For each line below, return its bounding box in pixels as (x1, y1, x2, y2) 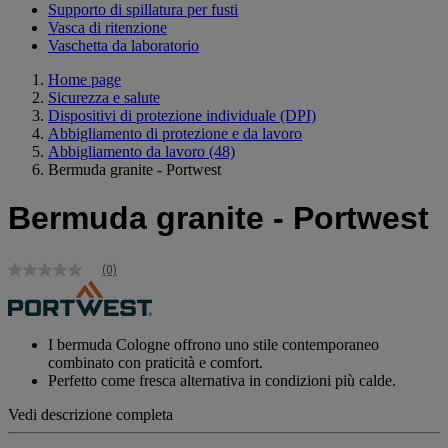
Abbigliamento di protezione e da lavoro (48, 124, 302, 142)
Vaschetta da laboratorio (48, 36, 199, 54)
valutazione (8, 284, 80, 302)
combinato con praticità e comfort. (48, 353, 263, 371)
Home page (48, 70, 121, 88)
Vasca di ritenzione (48, 18, 167, 36)
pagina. (8, 348, 54, 366)
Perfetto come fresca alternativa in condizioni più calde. (48, 371, 396, 389)
